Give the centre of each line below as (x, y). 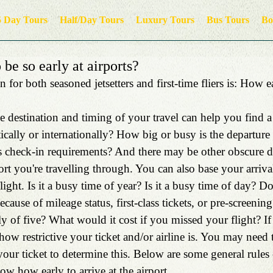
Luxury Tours (165, 20)
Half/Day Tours (92, 20)
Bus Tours (228, 20)
